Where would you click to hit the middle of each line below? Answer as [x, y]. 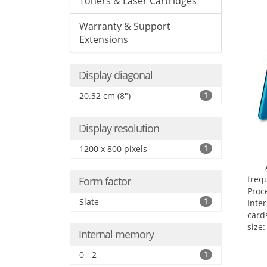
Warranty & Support [125, 26]
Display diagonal [116, 75]
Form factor [105, 181]
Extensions [104, 39]
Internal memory [116, 234]
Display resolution [119, 128]
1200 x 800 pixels [113, 149]
